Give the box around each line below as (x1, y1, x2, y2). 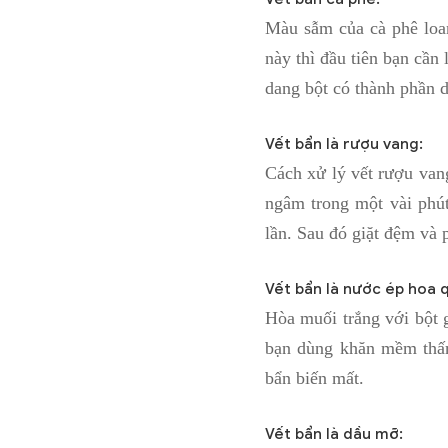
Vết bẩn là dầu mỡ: (265, 425, 403, 444)
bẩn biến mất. (265, 368, 364, 389)
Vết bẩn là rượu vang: (265, 135, 423, 154)
